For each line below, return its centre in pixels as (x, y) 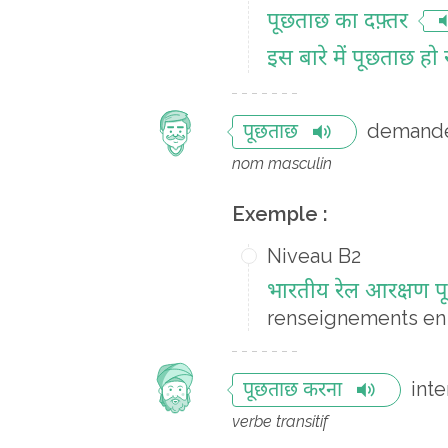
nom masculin (282, 163)
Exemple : (280, 214)
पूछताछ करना (292, 391)
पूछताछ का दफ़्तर (337, 22)
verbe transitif (280, 421)
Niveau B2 (314, 256)
